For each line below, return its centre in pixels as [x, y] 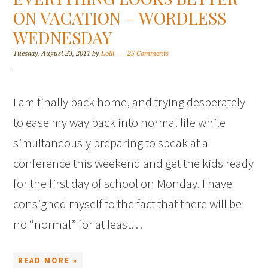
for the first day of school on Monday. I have [123, 184]
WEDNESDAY [63, 38]
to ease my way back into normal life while [120, 123]
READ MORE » [48, 261]
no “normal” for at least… [78, 224]
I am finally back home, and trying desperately [130, 102]
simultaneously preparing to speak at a [111, 143]
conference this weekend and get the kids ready [134, 163]
